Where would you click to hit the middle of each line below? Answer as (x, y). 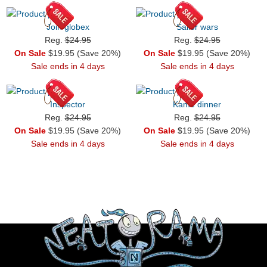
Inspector (68, 104)
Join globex (68, 27)
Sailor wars (197, 27)
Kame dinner (197, 104)
